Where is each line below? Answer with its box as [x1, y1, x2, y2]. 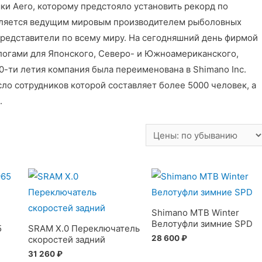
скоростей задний [27, 233, 105, 245]
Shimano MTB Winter [151, 206, 240, 218]
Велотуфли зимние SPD [151, 218, 253, 229]
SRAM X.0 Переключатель [27, 222, 140, 234]
